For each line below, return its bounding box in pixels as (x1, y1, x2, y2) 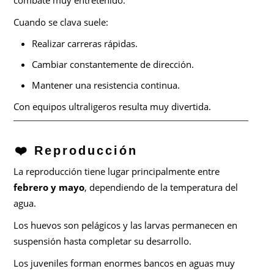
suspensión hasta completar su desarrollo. (13, 235, 192, 248)
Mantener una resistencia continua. (32, 79, 180, 92)
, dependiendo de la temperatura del (84, 181, 239, 194)
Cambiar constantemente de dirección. (32, 58, 194, 71)
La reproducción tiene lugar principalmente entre (13, 165, 220, 178)
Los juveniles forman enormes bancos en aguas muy (13, 257, 235, 270)
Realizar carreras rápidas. (32, 37, 138, 50)
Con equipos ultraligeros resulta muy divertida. (13, 100, 212, 113)
